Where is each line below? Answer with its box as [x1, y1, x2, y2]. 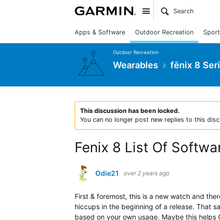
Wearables [113, 59, 158, 70]
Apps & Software [75, 28, 125, 36]
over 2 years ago [124, 169, 169, 177]
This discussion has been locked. [80, 107, 180, 114]
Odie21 [95, 169, 119, 177]
